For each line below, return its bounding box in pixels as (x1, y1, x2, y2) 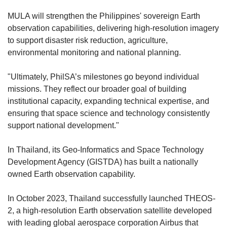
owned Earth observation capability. (8, 169, 137, 178)
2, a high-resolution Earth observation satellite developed (8, 206, 212, 215)
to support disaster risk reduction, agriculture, (8, 35, 168, 45)
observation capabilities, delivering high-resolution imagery (8, 23, 219, 32)
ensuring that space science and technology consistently (8, 108, 210, 118)
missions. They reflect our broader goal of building (8, 84, 186, 93)
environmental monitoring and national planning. (8, 48, 181, 57)
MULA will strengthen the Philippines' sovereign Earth (8, 11, 200, 20)
